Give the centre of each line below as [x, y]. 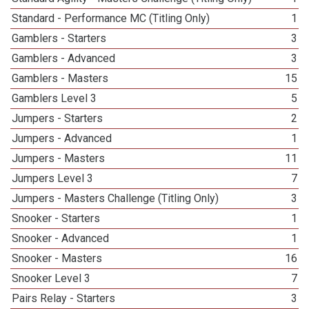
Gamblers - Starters [59, 38]
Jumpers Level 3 [53, 178]
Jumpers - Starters [58, 118]
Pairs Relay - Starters [64, 298]
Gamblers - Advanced [64, 58]
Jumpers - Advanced [62, 138]
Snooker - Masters [57, 258]
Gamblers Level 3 [54, 98]
